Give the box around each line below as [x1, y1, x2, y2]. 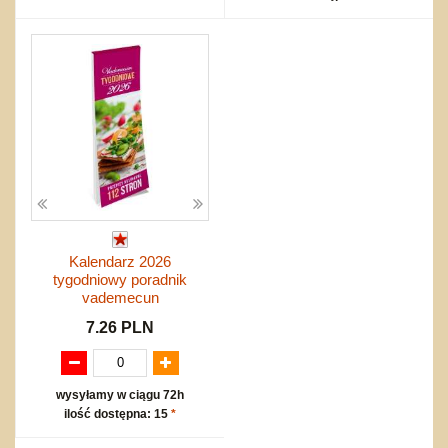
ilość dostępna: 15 [64, 406, 171, 421]
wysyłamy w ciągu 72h [56, 387, 184, 402]
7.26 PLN [86, 318, 154, 336]
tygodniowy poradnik [53, 270, 187, 288]
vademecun [81, 288, 159, 306]
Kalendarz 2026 [69, 252, 171, 270]
